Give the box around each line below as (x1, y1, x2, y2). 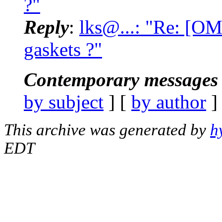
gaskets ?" (24, 38, 102, 60)
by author (131, 91, 206, 112)
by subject (24, 91, 104, 112)
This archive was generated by (4, 120, 210, 139)
